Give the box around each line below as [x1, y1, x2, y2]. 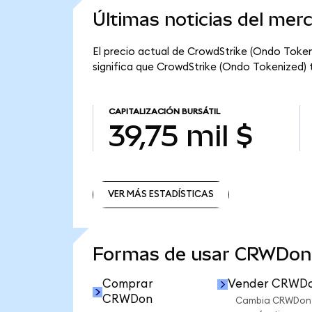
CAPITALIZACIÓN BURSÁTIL [108, 107, 220, 116]
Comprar [102, 278, 154, 290]
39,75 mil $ [108, 118, 253, 153]
